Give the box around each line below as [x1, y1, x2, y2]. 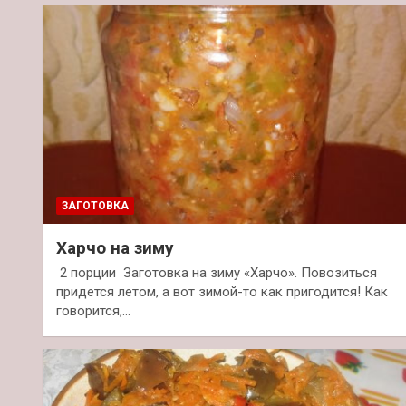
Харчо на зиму [56, 237, 174, 259]
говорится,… [56, 303, 130, 320]
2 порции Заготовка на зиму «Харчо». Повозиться [56, 265, 377, 282]
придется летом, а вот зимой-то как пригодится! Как [56, 284, 388, 301]
